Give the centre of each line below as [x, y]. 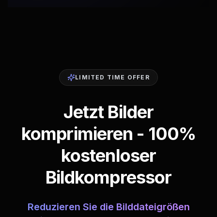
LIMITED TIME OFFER [112, 77]
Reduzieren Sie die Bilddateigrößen [108, 207]
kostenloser [108, 155]
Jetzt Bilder [108, 112]
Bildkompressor [108, 177]
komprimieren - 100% [108, 134]
